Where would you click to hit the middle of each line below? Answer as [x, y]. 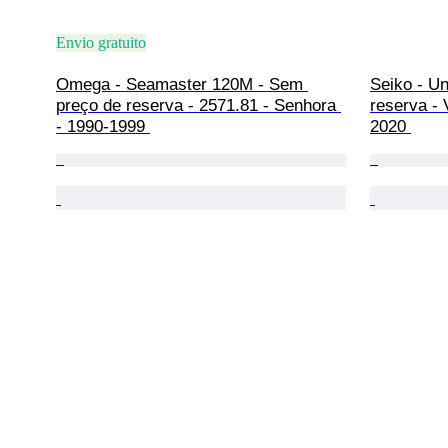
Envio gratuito [101, 42]
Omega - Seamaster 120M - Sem [182, 84]
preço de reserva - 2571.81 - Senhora [198, 105]
